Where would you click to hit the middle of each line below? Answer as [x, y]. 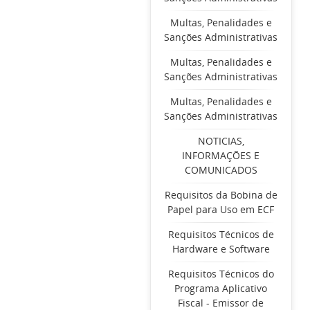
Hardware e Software [221, 249]
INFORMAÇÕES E [221, 155]
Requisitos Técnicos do [221, 274]
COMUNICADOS [221, 170]
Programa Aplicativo [221, 288]
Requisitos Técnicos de [221, 234]
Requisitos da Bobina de [221, 195]
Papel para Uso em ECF [221, 209]
